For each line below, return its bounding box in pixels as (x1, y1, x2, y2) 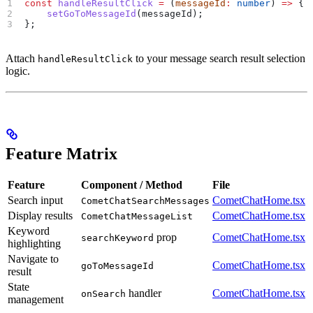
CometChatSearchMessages (81, 196, 210, 207)
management (8, 293, 64, 306)
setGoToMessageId (24, 8, 137, 19)
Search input (8, 194, 63, 207)
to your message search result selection (133, 52, 305, 64)
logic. (6, 64, 30, 77)
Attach (6, 52, 38, 64)
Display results (8, 210, 73, 222)
